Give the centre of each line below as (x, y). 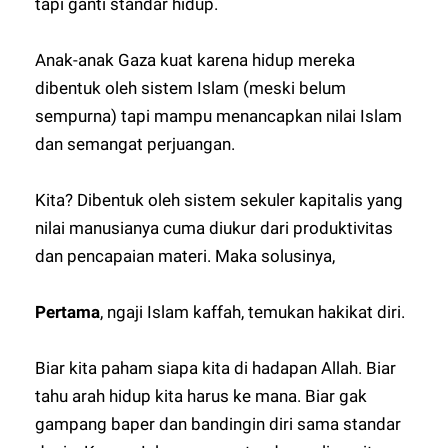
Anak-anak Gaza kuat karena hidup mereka (195, 60)
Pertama (68, 312)
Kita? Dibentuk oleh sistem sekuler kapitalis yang (219, 200)
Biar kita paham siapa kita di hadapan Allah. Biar (216, 368)
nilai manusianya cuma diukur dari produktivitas (214, 228)
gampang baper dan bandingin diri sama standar (218, 424)
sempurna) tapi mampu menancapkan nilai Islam (219, 116)
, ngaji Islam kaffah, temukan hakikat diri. (253, 312)
